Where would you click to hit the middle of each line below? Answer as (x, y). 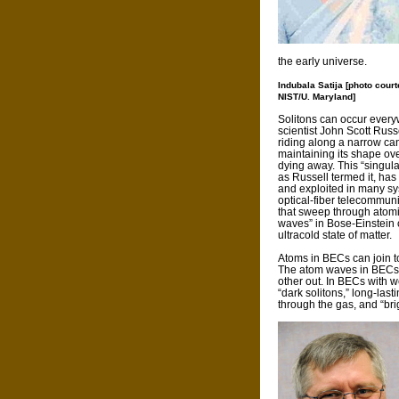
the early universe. (322, 61)
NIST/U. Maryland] (317, 97)
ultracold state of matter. (335, 235)
